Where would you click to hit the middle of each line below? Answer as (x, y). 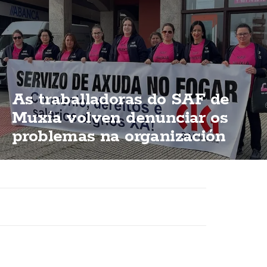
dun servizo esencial (93, 155)
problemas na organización (119, 136)
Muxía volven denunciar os (120, 118)
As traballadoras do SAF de (121, 99)
